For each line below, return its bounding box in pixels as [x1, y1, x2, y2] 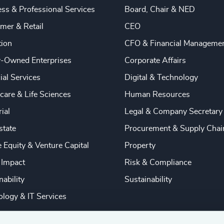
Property [124, 141, 155, 150]
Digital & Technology [124, 73, 198, 82]
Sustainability [124, 175, 172, 184]
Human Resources [124, 90, 190, 99]
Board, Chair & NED [124, 5, 195, 14]
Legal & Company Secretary [124, 107, 222, 116]
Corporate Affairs [124, 56, 186, 65]
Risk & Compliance [124, 158, 191, 167]
